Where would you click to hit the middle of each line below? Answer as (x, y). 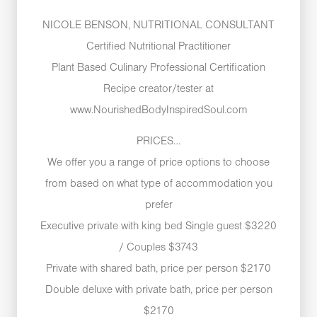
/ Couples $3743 (158, 248)
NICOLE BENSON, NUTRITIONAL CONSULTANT (158, 25)
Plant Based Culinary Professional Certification (158, 68)
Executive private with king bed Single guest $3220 (158, 227)
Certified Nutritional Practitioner (158, 46)
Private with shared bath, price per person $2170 (158, 269)
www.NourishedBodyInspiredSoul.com (158, 110)
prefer (158, 206)
